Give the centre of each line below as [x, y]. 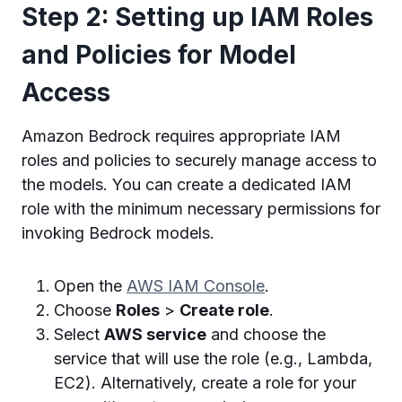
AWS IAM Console [196, 286]
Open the [90, 286]
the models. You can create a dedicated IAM [187, 184]
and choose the [266, 334]
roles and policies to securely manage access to [199, 160]
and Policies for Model [159, 55]
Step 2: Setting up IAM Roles [197, 17]
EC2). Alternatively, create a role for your [205, 383]
